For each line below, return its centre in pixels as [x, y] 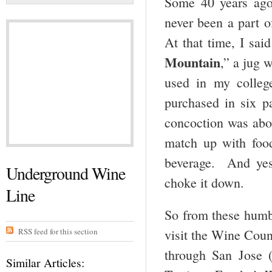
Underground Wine [66, 173]
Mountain [192, 63]
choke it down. [204, 183]
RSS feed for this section [58, 231]
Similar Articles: [45, 263]
